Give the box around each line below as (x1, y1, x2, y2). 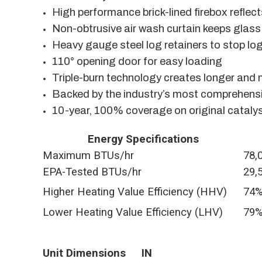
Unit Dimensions (43, 247, 126, 260)
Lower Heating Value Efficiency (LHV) (43, 206, 223, 219)
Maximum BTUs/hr (43, 149, 134, 162)
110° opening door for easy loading (52, 56, 223, 67)
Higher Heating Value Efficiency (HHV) (43, 185, 227, 198)
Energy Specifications (87, 133, 199, 146)
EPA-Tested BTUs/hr (43, 166, 142, 178)
